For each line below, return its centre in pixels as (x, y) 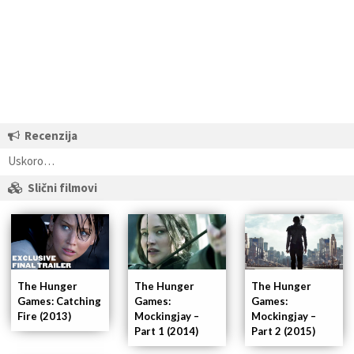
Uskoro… (31, 160)
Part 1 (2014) (166, 331)
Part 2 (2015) (283, 331)
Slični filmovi (62, 187)
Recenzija (51, 135)
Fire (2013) (44, 316)
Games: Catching (59, 301)
